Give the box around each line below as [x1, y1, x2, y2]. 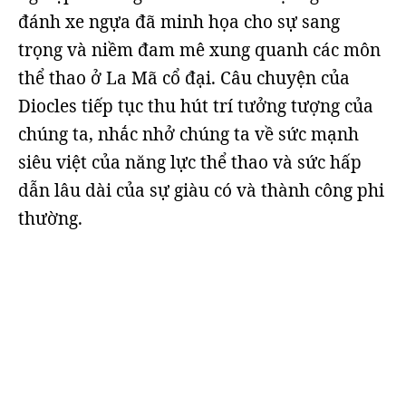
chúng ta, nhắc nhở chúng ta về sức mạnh [18, 122, 359, 146]
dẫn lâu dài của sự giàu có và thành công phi [18, 179, 384, 202]
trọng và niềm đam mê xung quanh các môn [18, 38, 381, 62]
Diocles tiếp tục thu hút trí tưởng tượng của [18, 94, 373, 118]
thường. [18, 207, 82, 230]
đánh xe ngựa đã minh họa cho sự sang [18, 10, 340, 34]
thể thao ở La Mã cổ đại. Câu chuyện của [18, 66, 350, 90]
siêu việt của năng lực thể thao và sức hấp [18, 150, 362, 174]
